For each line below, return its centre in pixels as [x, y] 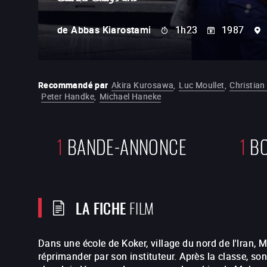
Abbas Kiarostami [111, 30]
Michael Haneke [130, 96]
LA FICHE [101, 207]
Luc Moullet [202, 85]
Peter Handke [68, 96]
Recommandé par [73, 85]
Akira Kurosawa [142, 85]
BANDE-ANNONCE [127, 145]
